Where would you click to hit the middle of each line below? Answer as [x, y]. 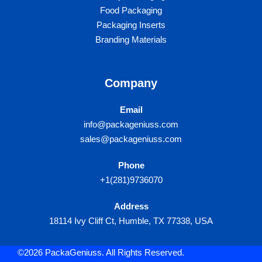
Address [131, 206]
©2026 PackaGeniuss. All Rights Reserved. [101, 253]
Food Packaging [131, 10]
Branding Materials [131, 39]
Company [131, 83]
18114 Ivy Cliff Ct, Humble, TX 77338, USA [131, 221]
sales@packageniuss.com [131, 139]
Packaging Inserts [131, 25]
